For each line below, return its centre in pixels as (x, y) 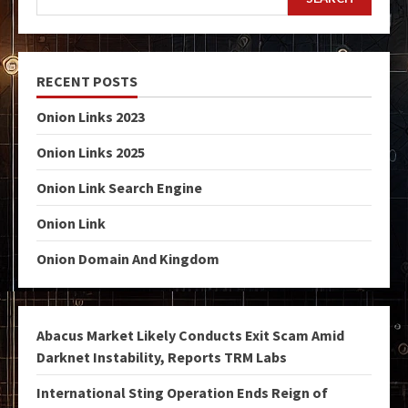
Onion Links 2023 (91, 117)
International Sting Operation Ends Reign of (182, 393)
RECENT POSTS (87, 82)
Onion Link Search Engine (119, 188)
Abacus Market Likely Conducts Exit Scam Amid (190, 336)
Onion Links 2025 (91, 153)
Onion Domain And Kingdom (128, 259)
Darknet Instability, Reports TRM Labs (162, 357)
